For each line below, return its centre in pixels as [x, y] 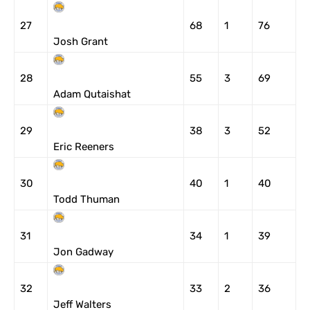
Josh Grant [81, 42]
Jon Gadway [83, 252]
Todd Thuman [86, 199]
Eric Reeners [84, 147]
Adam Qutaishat [92, 94]
